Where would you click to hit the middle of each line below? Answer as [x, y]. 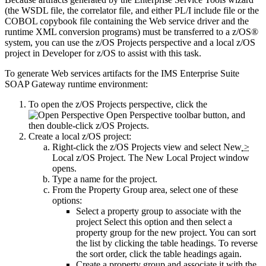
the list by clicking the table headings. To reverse [167, 243]
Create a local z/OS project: [80, 137]
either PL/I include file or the [205, 11]
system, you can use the [50, 43]
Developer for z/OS [79, 53]
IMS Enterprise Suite [200, 74]
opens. [64, 169]
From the [70, 190]
